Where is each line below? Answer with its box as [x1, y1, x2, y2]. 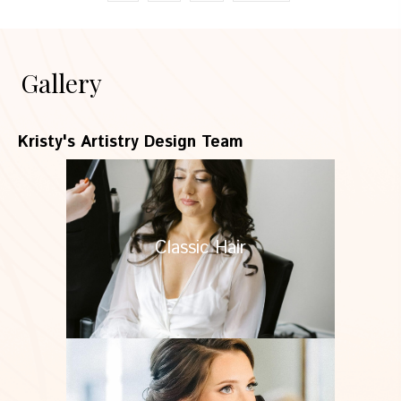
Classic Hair [155, 235, 246, 261]
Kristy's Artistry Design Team [18, 130, 243, 154]
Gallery [21, 65, 102, 99]
